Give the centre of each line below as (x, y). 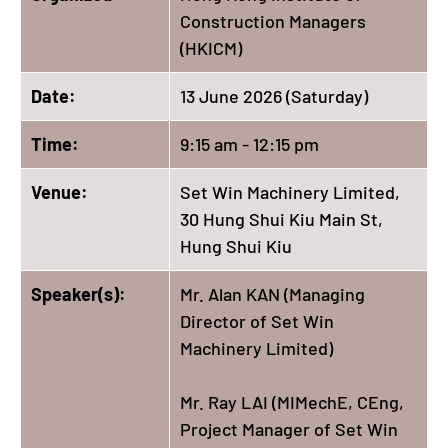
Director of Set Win (257, 320)
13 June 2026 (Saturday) (274, 95)
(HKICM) (211, 47)
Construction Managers (273, 20)
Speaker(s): (78, 293)
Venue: (59, 191)
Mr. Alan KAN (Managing (272, 293)
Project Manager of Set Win (289, 428)
